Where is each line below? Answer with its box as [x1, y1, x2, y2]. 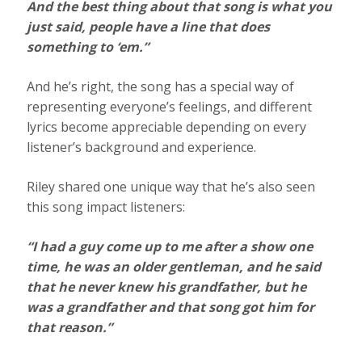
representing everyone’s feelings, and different [27, 98, 313, 116]
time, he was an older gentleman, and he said [27, 258, 322, 276]
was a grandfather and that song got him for [27, 298, 315, 317]
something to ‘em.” [27, 38, 149, 57]
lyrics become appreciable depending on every [27, 118, 307, 137]
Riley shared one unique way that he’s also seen [27, 178, 316, 196]
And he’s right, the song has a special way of [27, 78, 295, 96]
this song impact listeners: [27, 198, 186, 217]
